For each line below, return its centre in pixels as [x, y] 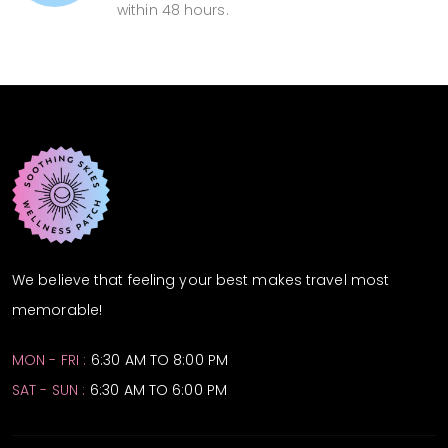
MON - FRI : [49, 359]
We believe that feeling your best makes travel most [201, 280]
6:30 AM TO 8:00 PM [159, 360]
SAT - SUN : [49, 389]
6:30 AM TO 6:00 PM [158, 390]
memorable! [57, 310]
